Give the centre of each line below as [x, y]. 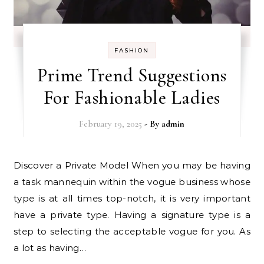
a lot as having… [50, 248]
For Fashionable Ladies [132, 98]
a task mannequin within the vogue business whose [132, 182]
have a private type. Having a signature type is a [132, 215]
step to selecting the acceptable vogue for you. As [132, 231]
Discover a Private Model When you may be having [18, 165]
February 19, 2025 [111, 124]
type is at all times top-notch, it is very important [132, 198]
